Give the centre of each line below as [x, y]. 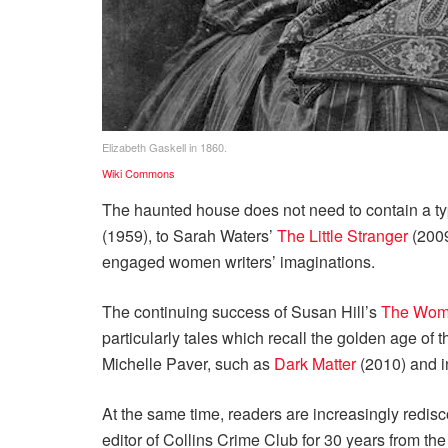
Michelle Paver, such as [188, 363]
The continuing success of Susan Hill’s [241, 311]
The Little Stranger [342, 235]
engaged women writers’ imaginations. [238, 261]
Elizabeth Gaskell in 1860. [164, 146]
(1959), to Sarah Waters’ [189, 235]
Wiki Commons [138, 172]
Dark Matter [315, 363]
